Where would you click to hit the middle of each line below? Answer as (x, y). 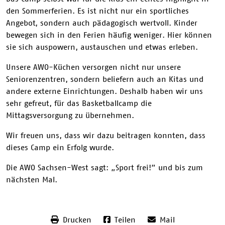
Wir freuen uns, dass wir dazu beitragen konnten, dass (106, 135)
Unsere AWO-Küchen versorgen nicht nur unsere (93, 67)
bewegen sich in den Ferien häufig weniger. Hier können (109, 34)
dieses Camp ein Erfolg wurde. (60, 147)
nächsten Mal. (32, 179)
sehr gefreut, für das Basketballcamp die (79, 103)
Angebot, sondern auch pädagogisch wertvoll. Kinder (102, 22)
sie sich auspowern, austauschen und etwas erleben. (102, 46)
